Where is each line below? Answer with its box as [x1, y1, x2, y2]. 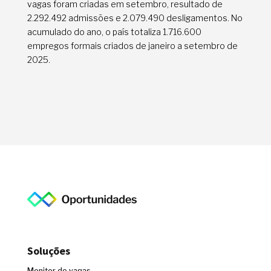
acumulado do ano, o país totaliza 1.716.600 [27, 27, 201, 38]
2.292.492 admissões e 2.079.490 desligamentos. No [27, 13, 243, 24]
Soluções [27, 244, 70, 258]
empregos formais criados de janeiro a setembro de [27, 41, 238, 51]
